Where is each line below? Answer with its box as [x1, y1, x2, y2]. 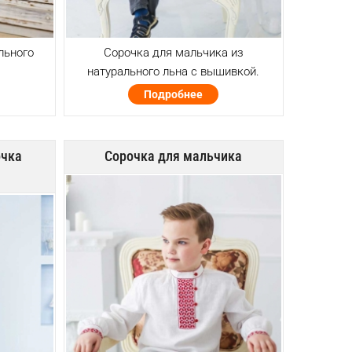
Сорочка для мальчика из [103, 45, 244, 60]
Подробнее [144, 87, 203, 101]
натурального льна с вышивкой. [87, 64, 260, 79]
